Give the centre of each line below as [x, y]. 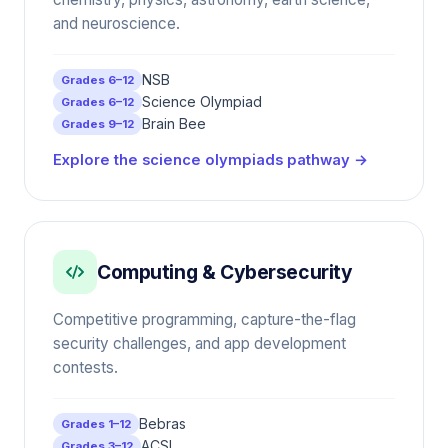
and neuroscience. [116, 23]
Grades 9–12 [97, 124]
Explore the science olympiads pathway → [210, 160]
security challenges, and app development [199, 343]
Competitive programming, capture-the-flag [204, 319]
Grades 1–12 [96, 424]
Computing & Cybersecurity [225, 271]
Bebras [162, 423]
